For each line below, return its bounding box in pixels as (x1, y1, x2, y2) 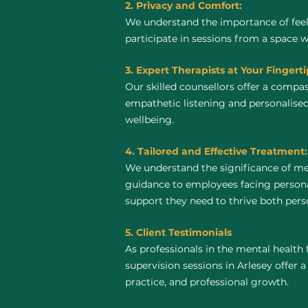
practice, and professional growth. (125, 276, 289, 288)
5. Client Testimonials (125, 226, 232, 239)
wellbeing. (125, 113, 174, 126)
